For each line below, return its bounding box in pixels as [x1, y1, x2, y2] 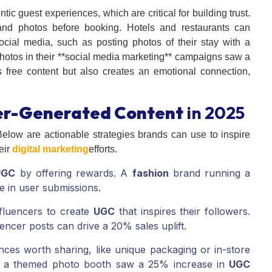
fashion [132, 167, 169, 180]
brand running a [168, 167, 251, 180]
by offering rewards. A [15, 167, 132, 180]
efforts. [89, 144, 117, 155]
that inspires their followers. [114, 205, 251, 218]
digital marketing [12, 144, 89, 155]
